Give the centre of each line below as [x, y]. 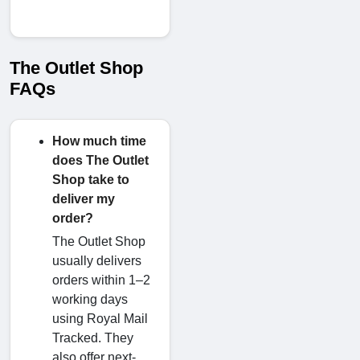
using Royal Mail [100, 318]
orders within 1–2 [101, 280]
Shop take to [91, 179]
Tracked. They [93, 337]
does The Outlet [100, 160]
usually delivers [97, 260]
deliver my [84, 198]
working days [90, 299]
